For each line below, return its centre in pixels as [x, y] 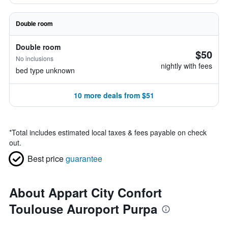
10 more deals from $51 [114, 95]
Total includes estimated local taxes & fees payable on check [109, 132]
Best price [46, 159]
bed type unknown [45, 70]
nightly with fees [187, 66]
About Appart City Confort [85, 192]
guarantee [84, 159]
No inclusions [35, 58]
